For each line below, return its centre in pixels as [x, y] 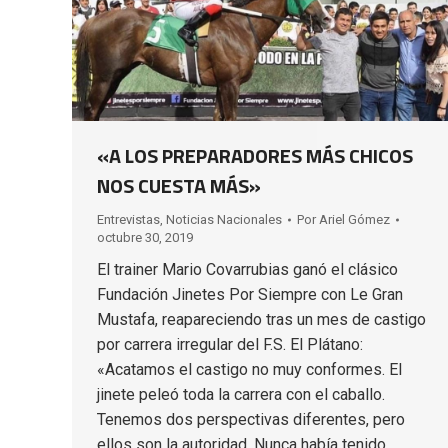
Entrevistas [128, 219]
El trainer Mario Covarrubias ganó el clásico [247, 269]
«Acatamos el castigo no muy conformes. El [249, 369]
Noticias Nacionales [224, 219]
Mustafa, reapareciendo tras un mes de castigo [261, 319]
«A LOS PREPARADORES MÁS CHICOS [255, 155]
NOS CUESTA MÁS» [179, 185]
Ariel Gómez [354, 219]
